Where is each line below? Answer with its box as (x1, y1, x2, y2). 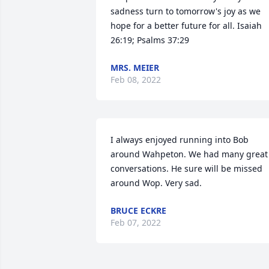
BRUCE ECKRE (110, 205, 166, 216)
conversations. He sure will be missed (110, 163, 262, 174)
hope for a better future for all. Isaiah (110, 20, 262, 31)
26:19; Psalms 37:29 (110, 34, 189, 46)
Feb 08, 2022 (110, 74, 161, 85)
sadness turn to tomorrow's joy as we (110, 5, 261, 17)
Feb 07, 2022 (110, 217, 161, 228)
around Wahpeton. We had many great (110, 148, 268, 160)
